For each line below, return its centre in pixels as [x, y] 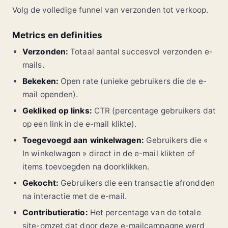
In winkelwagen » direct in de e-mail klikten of [109, 154]
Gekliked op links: [57, 111]
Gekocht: [40, 183]
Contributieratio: [55, 213]
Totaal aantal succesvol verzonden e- [140, 52]
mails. [33, 65]
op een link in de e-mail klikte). [80, 124]
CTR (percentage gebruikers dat [154, 111]
